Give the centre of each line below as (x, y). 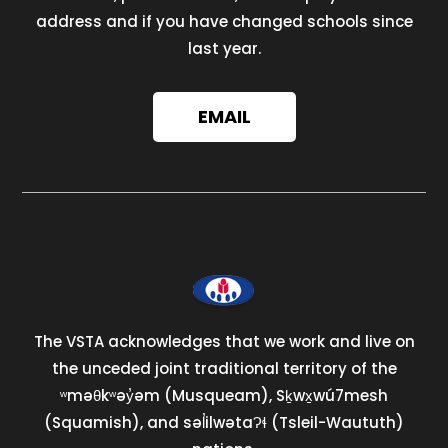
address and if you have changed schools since (224, 21)
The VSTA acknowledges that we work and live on (224, 341)
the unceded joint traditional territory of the (224, 368)
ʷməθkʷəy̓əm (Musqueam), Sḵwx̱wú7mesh (224, 395)
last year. (224, 48)
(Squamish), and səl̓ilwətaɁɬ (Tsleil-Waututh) (224, 422)
